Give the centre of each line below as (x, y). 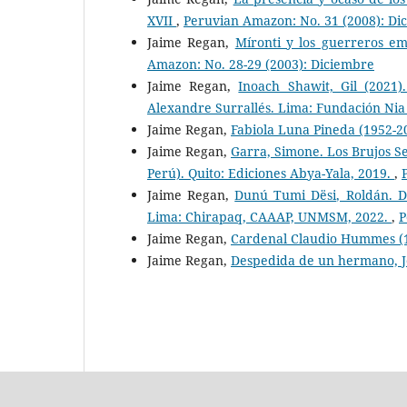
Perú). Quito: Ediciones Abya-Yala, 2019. (271, 173)
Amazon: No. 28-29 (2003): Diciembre (261, 64)
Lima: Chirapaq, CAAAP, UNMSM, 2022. (269, 216)
